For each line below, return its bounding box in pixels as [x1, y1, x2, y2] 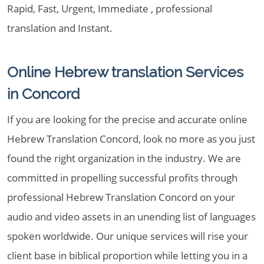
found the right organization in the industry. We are [7, 151, 241, 165]
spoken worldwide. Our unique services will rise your [7, 229, 248, 243]
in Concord [7, 85, 80, 103]
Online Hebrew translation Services [7, 63, 243, 81]
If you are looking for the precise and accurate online [7, 113, 247, 126]
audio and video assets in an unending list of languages [7, 210, 256, 223]
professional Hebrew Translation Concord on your [7, 190, 235, 204]
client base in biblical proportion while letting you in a [7, 249, 247, 262]
